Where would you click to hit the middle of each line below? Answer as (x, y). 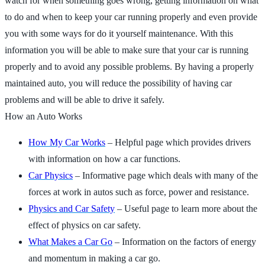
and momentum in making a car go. (94, 258)
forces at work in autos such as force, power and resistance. (139, 192)
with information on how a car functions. (104, 159)
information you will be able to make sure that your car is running (127, 50)
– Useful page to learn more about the (186, 208)
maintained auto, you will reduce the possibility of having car (118, 83)
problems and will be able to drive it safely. (85, 99)
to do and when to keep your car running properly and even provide (131, 17)
